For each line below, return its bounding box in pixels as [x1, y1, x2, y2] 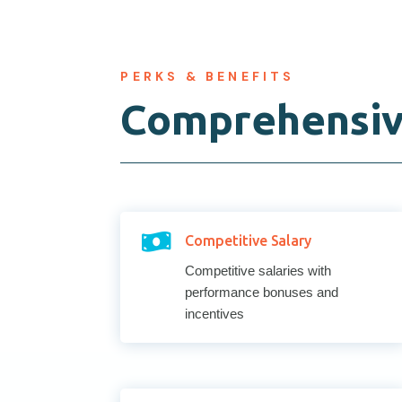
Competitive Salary [184, 232, 311, 249]
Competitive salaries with [184, 262, 331, 278]
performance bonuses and [184, 284, 338, 300]
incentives [184, 305, 244, 321]
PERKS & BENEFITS [120, 67, 295, 84]
